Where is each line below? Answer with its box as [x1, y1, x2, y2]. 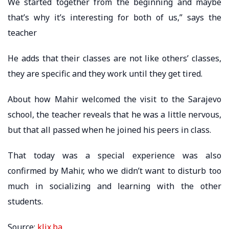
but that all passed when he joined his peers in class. [8, 124, 211, 135]
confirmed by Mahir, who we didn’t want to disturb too [8, 165, 221, 176]
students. [8, 195, 43, 207]
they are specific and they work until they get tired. [8, 67, 202, 79]
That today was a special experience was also [8, 149, 221, 161]
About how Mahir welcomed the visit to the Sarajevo [8, 93, 221, 105]
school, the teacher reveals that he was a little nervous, [8, 108, 221, 120]
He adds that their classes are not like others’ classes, [8, 52, 221, 64]
